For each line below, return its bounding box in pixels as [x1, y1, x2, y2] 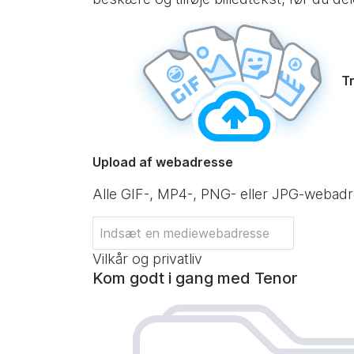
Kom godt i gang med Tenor [92, 269, 297, 288]
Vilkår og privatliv [92, 250, 202, 267]
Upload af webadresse [92, 154, 233, 170]
